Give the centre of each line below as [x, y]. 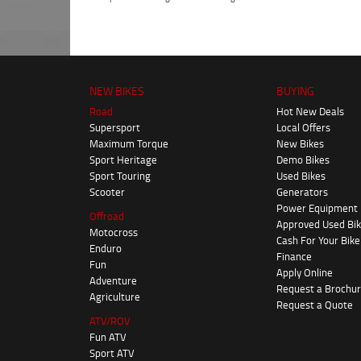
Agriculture [115, 296]
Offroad [107, 216]
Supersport [115, 127]
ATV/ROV [110, 320]
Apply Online [305, 272]
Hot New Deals [311, 111]
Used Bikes [301, 175]
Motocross [114, 232]
